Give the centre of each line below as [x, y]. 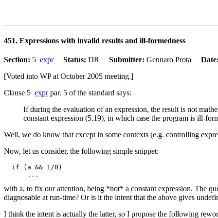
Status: [76, 59]
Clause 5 [19, 92]
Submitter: [128, 59]
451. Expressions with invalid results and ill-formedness [95, 40]
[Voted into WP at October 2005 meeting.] [69, 76]
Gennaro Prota [174, 59]
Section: [18, 59]
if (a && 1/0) [33, 167]
